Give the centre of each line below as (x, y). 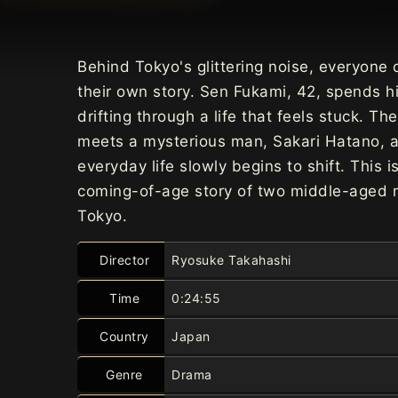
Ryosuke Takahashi (231, 259)
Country (124, 336)
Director (125, 259)
